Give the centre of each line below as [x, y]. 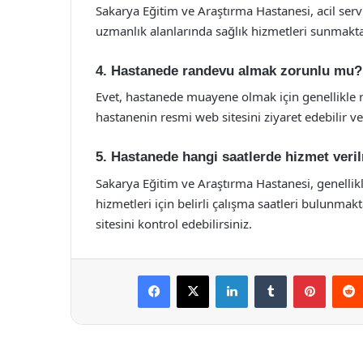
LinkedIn [268, 274]
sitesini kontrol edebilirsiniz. [174, 223]
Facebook [194, 274]
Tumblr [303, 274]
